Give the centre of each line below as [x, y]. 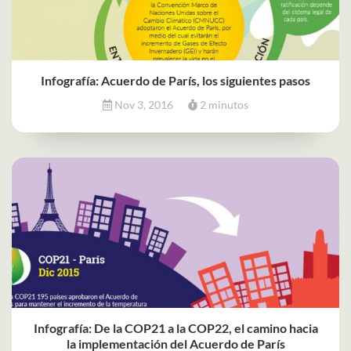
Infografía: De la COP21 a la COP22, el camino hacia [175, 327]
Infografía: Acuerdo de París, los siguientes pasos [175, 80]
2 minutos [223, 104]
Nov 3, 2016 [144, 104]
